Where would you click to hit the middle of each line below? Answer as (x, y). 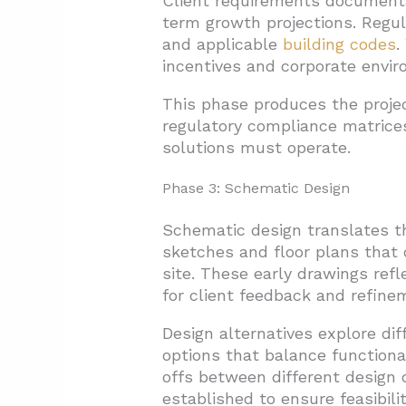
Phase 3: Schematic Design (256, 188)
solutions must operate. (256, 148)
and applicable (222, 44)
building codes (339, 44)
